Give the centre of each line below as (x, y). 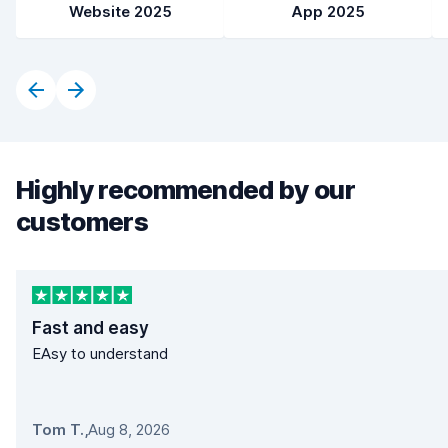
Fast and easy (90, 328)
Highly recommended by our (186, 189)
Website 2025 (120, 11)
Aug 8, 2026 (129, 430)
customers (82, 221)
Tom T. (58, 430)
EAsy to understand (100, 354)
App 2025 (328, 11)
